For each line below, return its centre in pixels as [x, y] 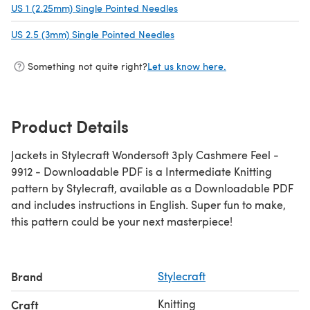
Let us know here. [187, 66]
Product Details [70, 126]
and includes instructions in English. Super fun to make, [148, 204]
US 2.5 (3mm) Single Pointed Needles [93, 34]
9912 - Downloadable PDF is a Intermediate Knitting [88, 171]
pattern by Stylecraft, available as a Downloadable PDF [152, 188]
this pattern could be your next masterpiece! [122, 221]
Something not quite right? [88, 66]
